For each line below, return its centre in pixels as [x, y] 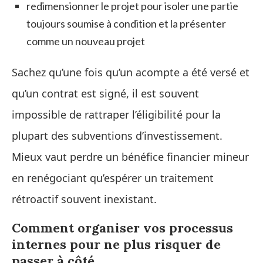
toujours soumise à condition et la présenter [126, 23]
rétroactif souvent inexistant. [84, 199]
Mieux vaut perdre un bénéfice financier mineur [130, 156]
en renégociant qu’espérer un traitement [113, 178]
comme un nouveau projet [86, 41]
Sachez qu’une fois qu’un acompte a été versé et [131, 72]
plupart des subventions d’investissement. [117, 135]
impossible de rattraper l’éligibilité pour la [116, 114]
